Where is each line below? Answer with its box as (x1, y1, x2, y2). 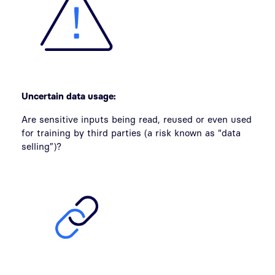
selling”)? (21, 141, 61, 152)
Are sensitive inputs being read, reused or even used (21, 114, 252, 125)
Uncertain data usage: (21, 90, 118, 102)
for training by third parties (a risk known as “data (21, 127, 241, 139)
